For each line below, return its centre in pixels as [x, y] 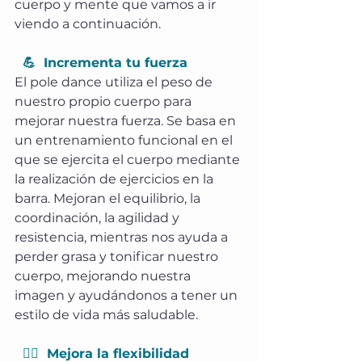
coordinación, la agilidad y [99, 217]
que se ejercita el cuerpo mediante [129, 159]
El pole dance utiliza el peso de [115, 82]
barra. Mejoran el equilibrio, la [109, 198]
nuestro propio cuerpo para [105, 101]
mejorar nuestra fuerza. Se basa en [127, 120]
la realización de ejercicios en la [116, 179]
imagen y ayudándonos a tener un [128, 295]
